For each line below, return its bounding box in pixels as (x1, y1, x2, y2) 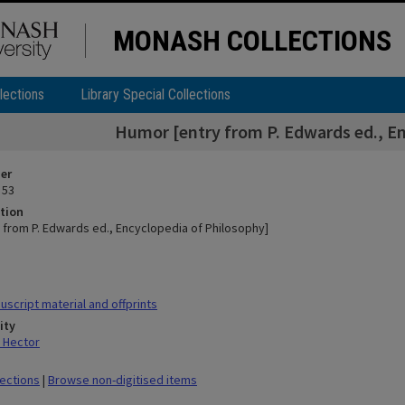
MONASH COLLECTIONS (113, 24, 391, 58)
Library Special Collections (80, 86, 231, 103)
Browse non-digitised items (48, 372, 197, 388)
